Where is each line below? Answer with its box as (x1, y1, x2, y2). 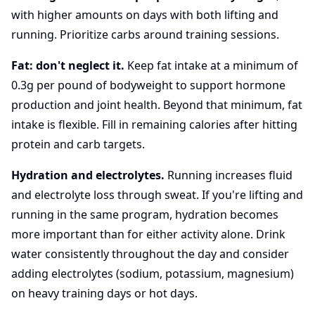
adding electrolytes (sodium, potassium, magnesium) (11, 266, 294, 281)
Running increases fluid (165, 167, 292, 183)
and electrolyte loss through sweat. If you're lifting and (11, 187, 303, 202)
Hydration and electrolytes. (11, 167, 165, 183)
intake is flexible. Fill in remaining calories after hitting (11, 117, 297, 132)
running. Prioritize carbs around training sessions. (11, 27, 279, 42)
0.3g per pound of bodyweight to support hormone (11, 77, 285, 93)
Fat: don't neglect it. (11, 58, 124, 73)
